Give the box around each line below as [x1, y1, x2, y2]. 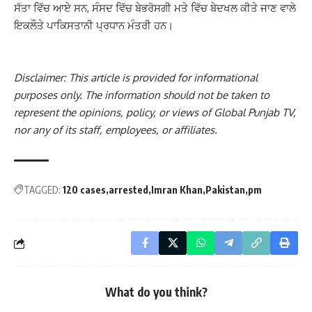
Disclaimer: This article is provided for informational [14, 71, 258, 84]
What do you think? [104, 284, 208, 299]
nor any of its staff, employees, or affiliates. [14, 123, 217, 136]
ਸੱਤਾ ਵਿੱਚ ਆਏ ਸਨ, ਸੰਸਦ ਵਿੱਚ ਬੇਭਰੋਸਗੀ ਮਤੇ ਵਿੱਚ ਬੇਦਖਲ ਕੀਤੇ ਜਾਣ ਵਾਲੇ [14, 1, 296, 15]
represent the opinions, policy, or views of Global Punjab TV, [14, 106, 296, 119]
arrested [109, 184, 148, 196]
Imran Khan [151, 184, 203, 196]
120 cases [63, 184, 106, 196]
